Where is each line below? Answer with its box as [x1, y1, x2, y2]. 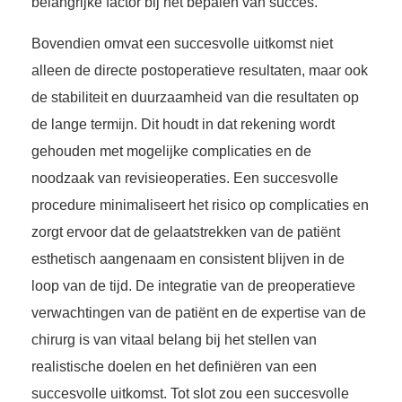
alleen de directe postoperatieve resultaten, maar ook [31, 63, 368, 79]
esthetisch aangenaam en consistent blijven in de [31, 251, 345, 267]
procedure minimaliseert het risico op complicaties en [31, 197, 369, 214]
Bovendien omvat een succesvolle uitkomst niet [31, 36, 333, 52]
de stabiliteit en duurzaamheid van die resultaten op [31, 90, 359, 106]
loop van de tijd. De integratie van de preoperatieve [31, 278, 355, 294]
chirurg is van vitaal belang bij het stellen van [31, 332, 317, 348]
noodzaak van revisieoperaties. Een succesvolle [31, 170, 338, 187]
